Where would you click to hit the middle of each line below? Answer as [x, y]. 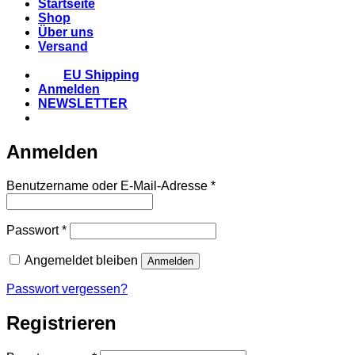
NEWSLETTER [83, 104]
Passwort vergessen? [67, 288]
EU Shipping [101, 75]
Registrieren [61, 323]
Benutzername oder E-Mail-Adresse [109, 185]
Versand [63, 47]
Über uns [66, 32]
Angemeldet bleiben [81, 260]
